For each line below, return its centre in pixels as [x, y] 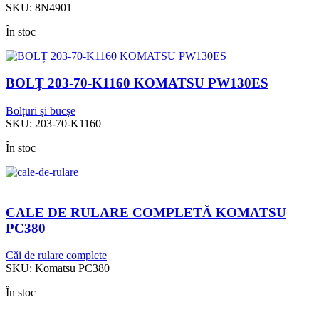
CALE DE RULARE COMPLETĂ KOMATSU [146, 212]
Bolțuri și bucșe [41, 111]
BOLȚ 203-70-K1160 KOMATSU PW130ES [137, 83]
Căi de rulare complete [56, 256]
